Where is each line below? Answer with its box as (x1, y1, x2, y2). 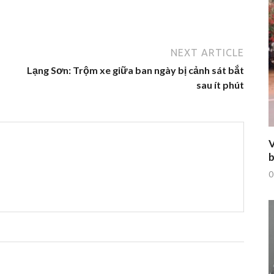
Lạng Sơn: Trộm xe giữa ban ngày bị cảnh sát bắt (27, 64, 244, 76)
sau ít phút (196, 78, 244, 91)
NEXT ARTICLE (171, 46, 244, 58)
